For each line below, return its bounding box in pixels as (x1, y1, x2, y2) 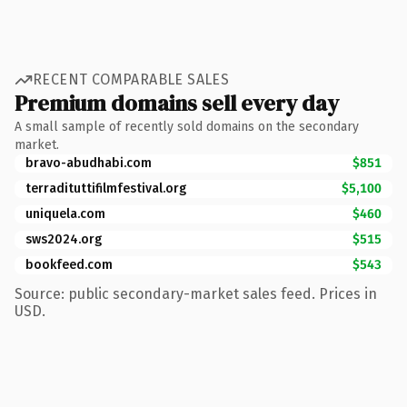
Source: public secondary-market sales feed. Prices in (15, 284, 377, 303)
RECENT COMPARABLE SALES (33, 71, 230, 88)
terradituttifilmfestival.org (25, 180, 186, 196)
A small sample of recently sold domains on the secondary (15, 118, 359, 134)
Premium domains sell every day (15, 87, 339, 118)
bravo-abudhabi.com (25, 154, 152, 171)
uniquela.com (25, 205, 105, 222)
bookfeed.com (25, 256, 113, 273)
